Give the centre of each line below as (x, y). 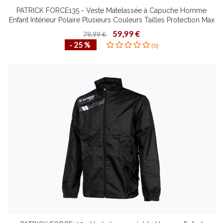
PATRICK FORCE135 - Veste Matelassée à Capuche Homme (111, 10)
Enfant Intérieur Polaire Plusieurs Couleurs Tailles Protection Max (111, 20)
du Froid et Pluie (111, 29)
